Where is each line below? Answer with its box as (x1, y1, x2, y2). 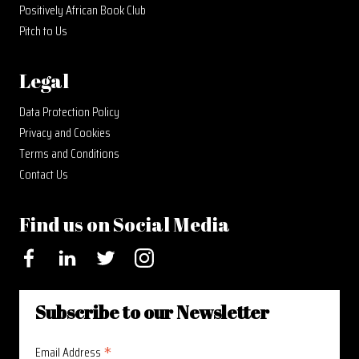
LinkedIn (57, 244, 94, 264)
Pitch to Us (19, 21, 67, 41)
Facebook (18, 244, 63, 264)
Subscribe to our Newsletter (35, 300, 269, 325)
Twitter (95, 244, 127, 264)
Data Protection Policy (19, 102, 119, 122)
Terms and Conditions (19, 143, 119, 163)
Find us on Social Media (19, 212, 230, 237)
